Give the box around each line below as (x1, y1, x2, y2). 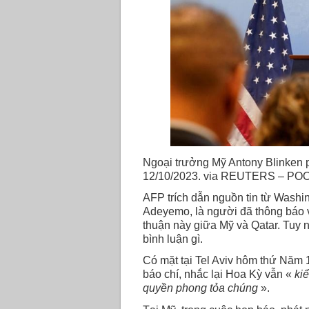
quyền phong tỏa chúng (142, 282, 258, 295)
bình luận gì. (142, 233, 206, 246)
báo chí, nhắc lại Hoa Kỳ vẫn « (142, 268, 295, 281)
